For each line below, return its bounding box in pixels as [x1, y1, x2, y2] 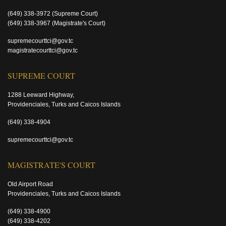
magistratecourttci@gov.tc [8, 47, 78, 54]
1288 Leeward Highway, [8, 91, 74, 98]
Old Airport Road [8, 181, 53, 188]
